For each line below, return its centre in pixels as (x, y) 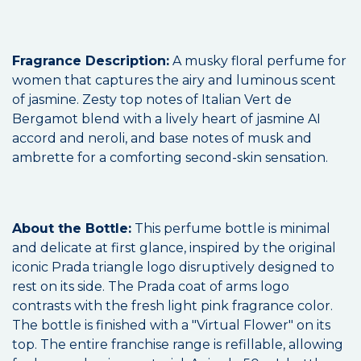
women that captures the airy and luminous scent (174, 81)
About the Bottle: (72, 229)
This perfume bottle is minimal (231, 229)
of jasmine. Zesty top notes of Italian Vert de (152, 100)
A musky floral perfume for (258, 61)
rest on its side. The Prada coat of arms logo (151, 287)
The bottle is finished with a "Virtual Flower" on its (171, 326)
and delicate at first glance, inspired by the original (174, 248)
